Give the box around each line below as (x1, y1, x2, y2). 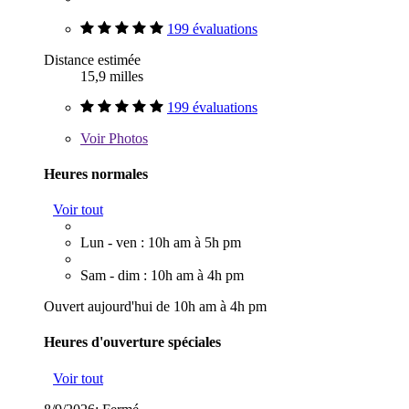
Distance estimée (44, 51, 141, 68)
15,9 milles (80, 68, 143, 84)
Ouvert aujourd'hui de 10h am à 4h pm (44, 299, 267, 315)
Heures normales (44, 165, 148, 182)
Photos (105, 130, 148, 146)
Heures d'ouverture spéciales (44, 334, 221, 351)
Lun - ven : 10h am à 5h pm (80, 235, 241, 251)
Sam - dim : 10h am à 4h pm (80, 267, 244, 284)
